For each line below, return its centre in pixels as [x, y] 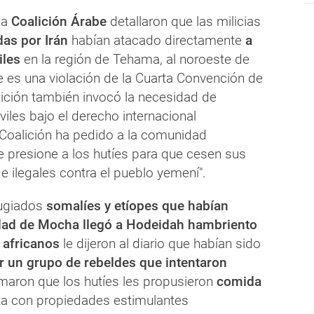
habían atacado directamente [157, 40]
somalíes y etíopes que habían [137, 205]
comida [239, 281]
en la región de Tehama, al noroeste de [135, 59]
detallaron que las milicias [184, 21]
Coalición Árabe [57, 21]
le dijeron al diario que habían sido [160, 243]
